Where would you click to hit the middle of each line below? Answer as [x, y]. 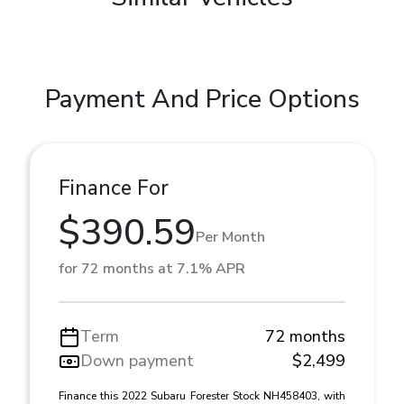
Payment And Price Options [202, 100]
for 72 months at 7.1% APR [152, 269]
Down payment [137, 361]
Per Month [230, 237]
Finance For [114, 188]
